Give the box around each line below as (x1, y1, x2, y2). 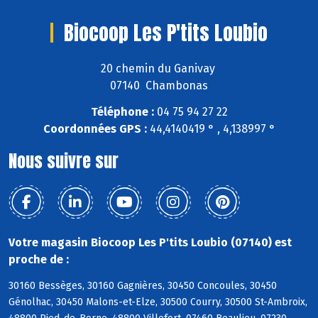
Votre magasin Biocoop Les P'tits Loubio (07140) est (9, 236, 292, 250)
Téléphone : (90, 105, 154, 119)
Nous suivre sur (9, 148, 119, 175)
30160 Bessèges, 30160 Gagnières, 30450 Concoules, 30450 (9, 279, 277, 292)
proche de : (9, 253, 69, 267)
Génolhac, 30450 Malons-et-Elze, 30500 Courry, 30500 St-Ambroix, (9, 295, 307, 308)
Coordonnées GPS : (43, 122, 147, 136)
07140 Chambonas (110, 79, 208, 93)
